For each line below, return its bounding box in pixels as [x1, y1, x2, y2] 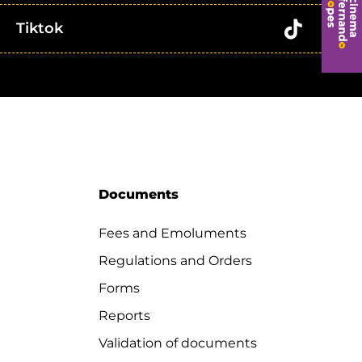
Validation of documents [99, 335, 257, 351]
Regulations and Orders [99, 253, 252, 268]
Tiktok [16, 19, 63, 37]
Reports [99, 308, 150, 323]
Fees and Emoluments [99, 225, 246, 241]
